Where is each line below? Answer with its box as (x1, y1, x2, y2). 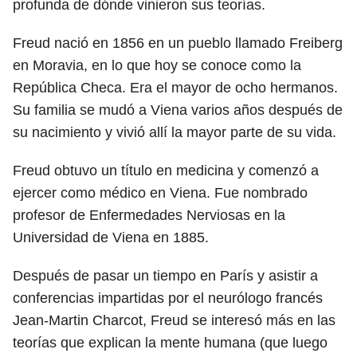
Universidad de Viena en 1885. (13, 229, 209, 245)
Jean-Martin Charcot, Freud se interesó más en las (13, 312, 335, 328)
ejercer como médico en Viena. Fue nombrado (13, 185, 308, 201)
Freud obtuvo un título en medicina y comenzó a (13, 163, 319, 178)
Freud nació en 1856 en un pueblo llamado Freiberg (13, 35, 343, 51)
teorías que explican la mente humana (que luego (13, 335, 328, 351)
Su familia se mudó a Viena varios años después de (13, 102, 343, 118)
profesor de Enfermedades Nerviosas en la (13, 207, 285, 223)
